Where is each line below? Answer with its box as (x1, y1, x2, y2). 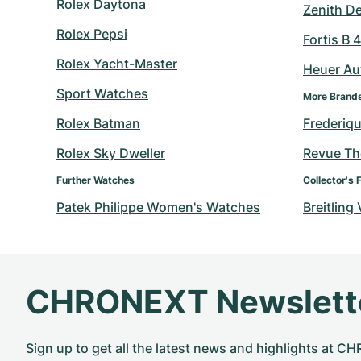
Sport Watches (56, 85, 148, 102)
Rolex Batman (56, 115, 140, 131)
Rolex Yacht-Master (56, 56, 177, 72)
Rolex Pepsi (56, 26, 127, 42)
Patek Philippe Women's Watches (56, 199, 260, 215)
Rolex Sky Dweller (56, 145, 165, 161)
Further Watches (56, 174, 135, 186)
